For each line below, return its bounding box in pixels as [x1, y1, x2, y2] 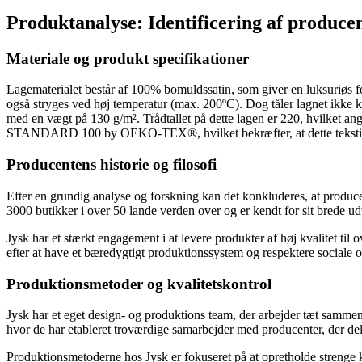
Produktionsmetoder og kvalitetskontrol [6, 275, 271, 293]
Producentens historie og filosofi [6, 156, 217, 174]
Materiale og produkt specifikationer [6, 49, 249, 67]
